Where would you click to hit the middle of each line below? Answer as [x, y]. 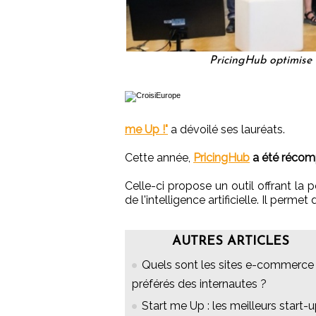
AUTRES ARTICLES [231, 242]
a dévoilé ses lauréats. [226, 130]
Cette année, [159, 158]
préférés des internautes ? [199, 284]
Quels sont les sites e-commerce [228, 265]
